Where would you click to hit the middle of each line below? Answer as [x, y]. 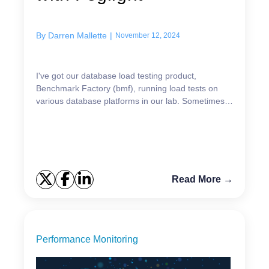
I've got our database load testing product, [116, 75]
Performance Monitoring [87, 239]
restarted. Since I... [72, 126]
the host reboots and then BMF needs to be [119, 113]
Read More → [202, 179]
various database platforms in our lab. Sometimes [130, 101]
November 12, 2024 [148, 35]
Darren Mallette [77, 35]
